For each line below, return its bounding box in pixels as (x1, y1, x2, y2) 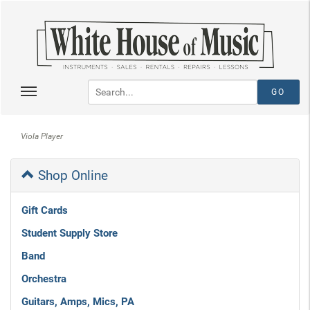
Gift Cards (21, 204, 68, 217)
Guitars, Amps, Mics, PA (21, 295, 134, 308)
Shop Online (35, 167, 108, 183)
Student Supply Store (21, 227, 118, 239)
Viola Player (21, 131, 63, 141)
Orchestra (21, 273, 66, 285)
